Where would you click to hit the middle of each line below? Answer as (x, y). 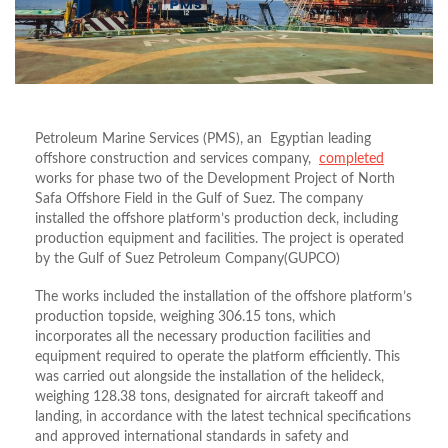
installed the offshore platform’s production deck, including (216, 219)
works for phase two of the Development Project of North (215, 179)
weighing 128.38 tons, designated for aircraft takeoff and (209, 397)
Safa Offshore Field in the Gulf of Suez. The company (199, 199)
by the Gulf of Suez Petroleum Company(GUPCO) (187, 259)
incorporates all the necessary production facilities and (203, 337)
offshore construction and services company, (177, 159)
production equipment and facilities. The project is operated (219, 239)
